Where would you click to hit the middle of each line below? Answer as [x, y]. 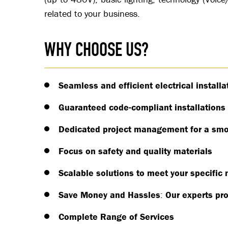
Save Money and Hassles [109, 195]
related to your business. [92, 14]
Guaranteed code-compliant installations [142, 107]
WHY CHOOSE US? [96, 50]
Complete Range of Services [116, 217]
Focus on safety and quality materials [135, 151]
